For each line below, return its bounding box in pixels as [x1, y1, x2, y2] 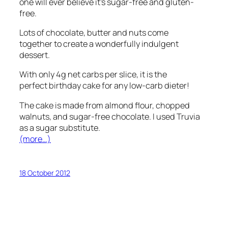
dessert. [19, 49, 50, 61]
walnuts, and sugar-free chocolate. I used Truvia [19, 110, 200, 122]
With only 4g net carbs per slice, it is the [19, 69, 167, 80]
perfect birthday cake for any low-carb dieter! [19, 80, 189, 92]
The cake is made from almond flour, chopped [19, 99, 190, 111]
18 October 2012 [19, 167, 70, 178]
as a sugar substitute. [19, 122, 100, 133]
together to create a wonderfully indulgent [19, 38, 179, 49]
